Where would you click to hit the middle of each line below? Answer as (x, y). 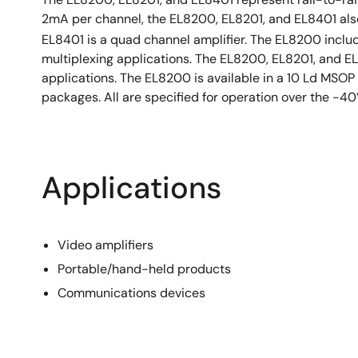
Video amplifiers (105, 245)
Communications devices (131, 293)
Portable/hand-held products (144, 269)
